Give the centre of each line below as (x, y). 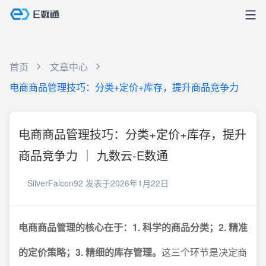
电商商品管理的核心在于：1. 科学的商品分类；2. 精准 (133, 227)
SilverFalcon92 (55, 183)
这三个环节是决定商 (204, 252)
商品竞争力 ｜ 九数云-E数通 (93, 155)
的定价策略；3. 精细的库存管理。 (90, 252)
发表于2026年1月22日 (127, 183)
